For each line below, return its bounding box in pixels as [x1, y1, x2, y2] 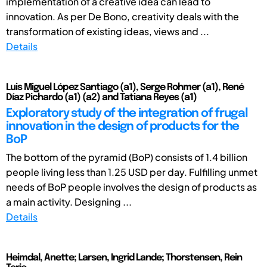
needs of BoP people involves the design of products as [6, 180, 257, 193]
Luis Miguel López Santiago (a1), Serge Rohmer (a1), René [6, 82, 244, 92]
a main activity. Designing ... [6, 195, 132, 208]
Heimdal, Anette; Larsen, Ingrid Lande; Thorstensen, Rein [6, 252, 242, 263]
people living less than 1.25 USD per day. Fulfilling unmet [6, 165, 257, 178]
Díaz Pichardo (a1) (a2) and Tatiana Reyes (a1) [6, 92, 197, 103]
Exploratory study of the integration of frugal [6, 107, 248, 120]
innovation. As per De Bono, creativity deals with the [6, 10, 239, 23]
